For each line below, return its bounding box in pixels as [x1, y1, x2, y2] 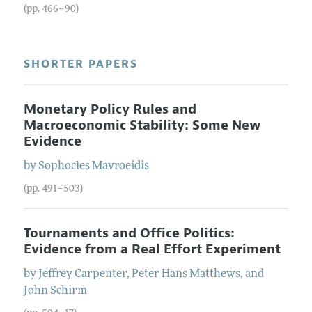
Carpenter [74, 268, 127, 280]
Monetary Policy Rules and [23, 100, 196, 118]
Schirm [49, 285, 87, 297]
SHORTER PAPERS [23, 56, 138, 71]
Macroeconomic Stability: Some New [23, 116, 260, 134]
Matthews [189, 268, 240, 280]
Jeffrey [38, 268, 72, 280]
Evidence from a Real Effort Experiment [23, 240, 281, 258]
